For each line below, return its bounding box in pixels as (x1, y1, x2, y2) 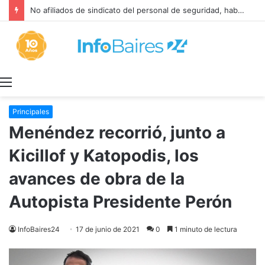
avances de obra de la (9, 169, 185, 189)
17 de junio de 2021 (76, 225, 140, 234)
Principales (12, 107, 49, 117)
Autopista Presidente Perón (9, 192, 232, 212)
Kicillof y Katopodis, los (9, 146, 199, 166)
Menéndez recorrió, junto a (9, 122, 225, 143)
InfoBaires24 (18, 225, 60, 234)
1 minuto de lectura (173, 225, 237, 234)
